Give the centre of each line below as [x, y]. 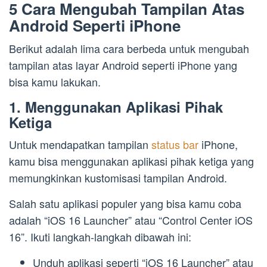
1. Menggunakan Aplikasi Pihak [116, 107]
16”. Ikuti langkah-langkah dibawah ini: [100, 237]
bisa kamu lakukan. [55, 82]
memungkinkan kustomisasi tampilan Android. [118, 178]
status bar [176, 145]
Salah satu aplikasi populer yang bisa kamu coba [125, 204]
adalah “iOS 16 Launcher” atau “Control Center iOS [131, 220]
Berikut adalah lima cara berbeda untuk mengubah [129, 49]
